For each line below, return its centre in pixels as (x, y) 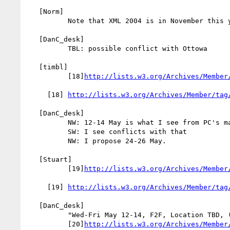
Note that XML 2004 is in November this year (47, 21)
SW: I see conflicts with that (47, 131)
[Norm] (33, 11)
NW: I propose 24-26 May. (47, 141)
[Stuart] (33, 159)
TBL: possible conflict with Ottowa (47, 48)
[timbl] (33, 67)
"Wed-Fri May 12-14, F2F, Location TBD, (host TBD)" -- (47, 215)
